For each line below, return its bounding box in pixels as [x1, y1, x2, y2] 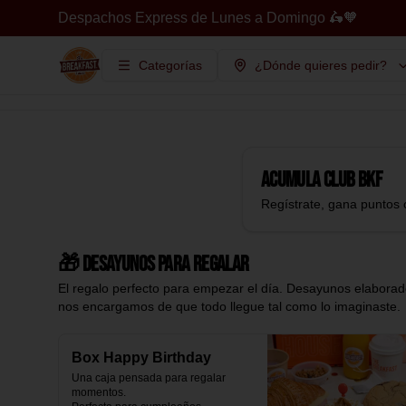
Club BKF [323, 167, 382, 193]
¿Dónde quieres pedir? [255, 58, 387, 72]
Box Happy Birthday [72, 350, 211, 365]
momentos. [72, 386, 126, 399]
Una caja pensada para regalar [72, 372, 226, 384]
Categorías [139, 58, 202, 72]
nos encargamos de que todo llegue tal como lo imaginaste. [58, 299, 401, 314]
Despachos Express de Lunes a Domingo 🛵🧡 [58, 10, 358, 25]
